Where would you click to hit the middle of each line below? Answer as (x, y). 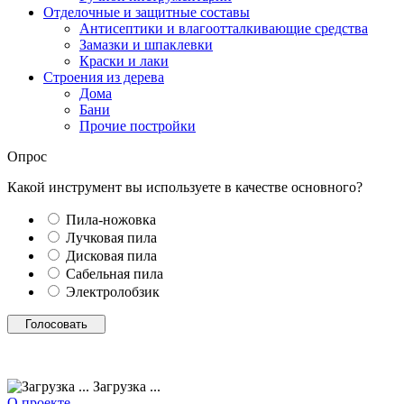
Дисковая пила (111, 255)
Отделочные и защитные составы (147, 12)
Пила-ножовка (111, 219)
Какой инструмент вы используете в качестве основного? (185, 187)
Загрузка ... (125, 386)
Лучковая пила (111, 237)
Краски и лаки (124, 60)
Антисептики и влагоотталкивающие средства (224, 28)
